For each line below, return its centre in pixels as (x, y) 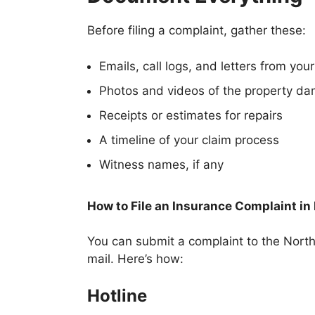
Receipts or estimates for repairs (191, 115)
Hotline (117, 295)
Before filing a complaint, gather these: (197, 31)
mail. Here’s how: (135, 259)
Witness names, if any (161, 164)
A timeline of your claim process (189, 140)
